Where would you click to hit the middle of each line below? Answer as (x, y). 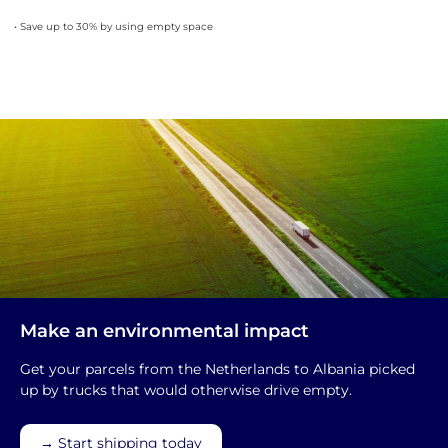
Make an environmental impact (164, 330)
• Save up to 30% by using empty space (113, 26)
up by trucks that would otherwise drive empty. (186, 390)
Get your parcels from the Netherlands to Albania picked (217, 369)
